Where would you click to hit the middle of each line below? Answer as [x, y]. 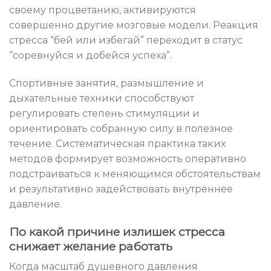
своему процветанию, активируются [103, 10]
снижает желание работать [91, 246]
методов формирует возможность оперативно [128, 158]
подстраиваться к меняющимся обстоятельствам [135, 174]
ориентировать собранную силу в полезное [121, 128]
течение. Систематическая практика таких [117, 143]
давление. [35, 204]
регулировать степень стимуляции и [104, 113]
